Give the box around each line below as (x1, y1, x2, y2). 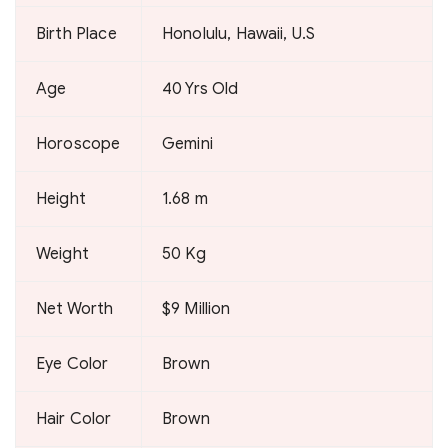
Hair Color (36, 409, 112, 429)
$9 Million (162, 299, 231, 319)
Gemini (162, 134, 213, 154)
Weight (36, 244, 89, 264)
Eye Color (36, 354, 109, 374)
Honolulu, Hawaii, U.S (162, 24, 316, 44)
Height (36, 189, 86, 209)
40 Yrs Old (162, 79, 239, 99)
